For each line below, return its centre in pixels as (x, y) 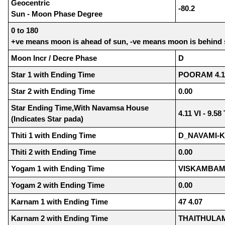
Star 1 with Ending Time (53, 75)
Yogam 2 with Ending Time (58, 185)
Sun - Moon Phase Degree (57, 14)
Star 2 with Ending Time (53, 91)
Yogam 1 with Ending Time (58, 169)
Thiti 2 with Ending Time (53, 152)
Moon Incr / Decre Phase (54, 58)
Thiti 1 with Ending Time (53, 136)
